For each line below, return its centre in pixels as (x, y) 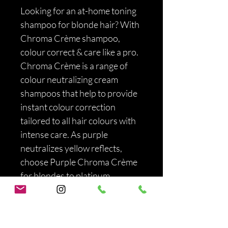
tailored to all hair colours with (79, 121)
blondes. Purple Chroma (68, 189)
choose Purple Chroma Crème (80, 162)
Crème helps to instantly (68, 203)
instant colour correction (69, 107)
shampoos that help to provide (80, 93)
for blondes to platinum (66, 176)
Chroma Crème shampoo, (71, 38)
